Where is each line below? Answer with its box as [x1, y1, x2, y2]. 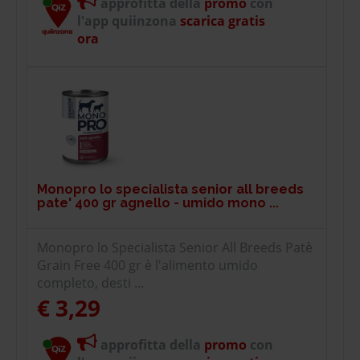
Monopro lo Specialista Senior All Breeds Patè [37, 238, 313, 256]
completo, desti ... [37, 273, 144, 292]
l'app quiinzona [77, 11, 177, 30]
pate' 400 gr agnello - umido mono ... [37, 194, 279, 211]
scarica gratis [177, 11, 265, 30]
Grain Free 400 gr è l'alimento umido [37, 256, 258, 274]
